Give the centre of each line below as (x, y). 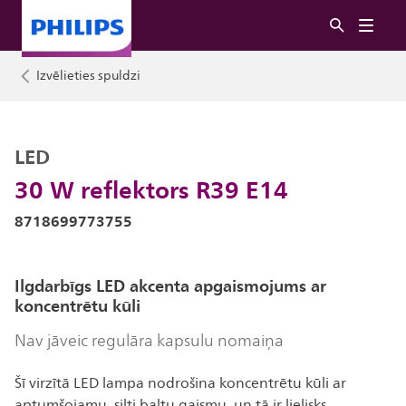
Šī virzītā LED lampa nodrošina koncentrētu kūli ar (180, 383)
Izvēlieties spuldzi (88, 76)
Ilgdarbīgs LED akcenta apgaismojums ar (170, 286)
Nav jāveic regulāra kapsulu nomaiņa (149, 341)
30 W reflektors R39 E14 (151, 189)
